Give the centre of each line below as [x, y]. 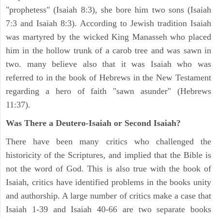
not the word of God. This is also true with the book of [108, 169]
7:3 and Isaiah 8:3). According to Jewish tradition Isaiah [108, 23]
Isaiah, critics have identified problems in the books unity [108, 182]
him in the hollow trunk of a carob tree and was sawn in [108, 51]
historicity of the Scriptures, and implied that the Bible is [108, 155]
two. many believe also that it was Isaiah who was [108, 64]
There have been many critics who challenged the [108, 142]
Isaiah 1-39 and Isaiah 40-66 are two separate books [108, 209]
